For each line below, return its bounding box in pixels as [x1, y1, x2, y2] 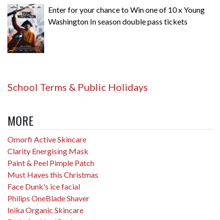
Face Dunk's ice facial [7, 181, 80, 191]
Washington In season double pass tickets [48, 16, 188, 26]
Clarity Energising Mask [7, 146, 88, 156]
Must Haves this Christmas [7, 169, 98, 179]
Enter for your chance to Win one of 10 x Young [48, 4, 205, 14]
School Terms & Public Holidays [7, 81, 148, 93]
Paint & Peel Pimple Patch [7, 158, 94, 167]
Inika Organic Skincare [7, 205, 83, 215]
